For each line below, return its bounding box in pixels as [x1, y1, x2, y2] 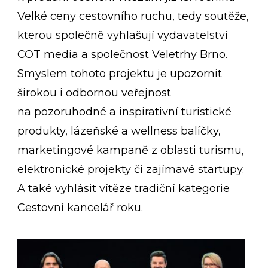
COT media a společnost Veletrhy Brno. [17, 48, 228, 62]
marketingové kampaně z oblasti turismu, [17, 144, 245, 157]
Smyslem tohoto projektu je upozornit [17, 67, 223, 81]
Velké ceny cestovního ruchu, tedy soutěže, [17, 10, 249, 23]
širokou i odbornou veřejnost [17, 86, 172, 100]
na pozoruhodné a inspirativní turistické [17, 105, 232, 119]
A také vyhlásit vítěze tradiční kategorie [17, 182, 230, 196]
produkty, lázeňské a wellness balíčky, [17, 124, 221, 138]
